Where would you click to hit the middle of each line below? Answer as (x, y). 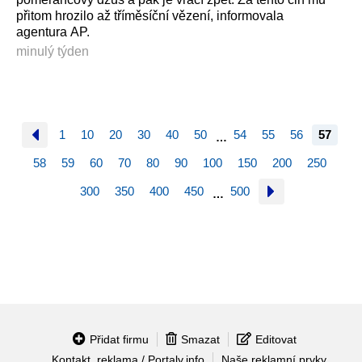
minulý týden (53, 51)
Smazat (200, 339)
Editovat (276, 339)
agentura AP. (53, 32)
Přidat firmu (119, 339)
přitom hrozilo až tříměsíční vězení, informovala (150, 16)
